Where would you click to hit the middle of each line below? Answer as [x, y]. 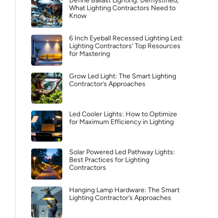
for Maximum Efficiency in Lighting [121, 122]
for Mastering [90, 54]
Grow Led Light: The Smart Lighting [123, 76]
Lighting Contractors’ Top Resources [125, 46]
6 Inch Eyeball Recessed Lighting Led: [126, 38]
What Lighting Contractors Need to [122, 8]
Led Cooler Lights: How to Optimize [123, 114]
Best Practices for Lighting [109, 160]
